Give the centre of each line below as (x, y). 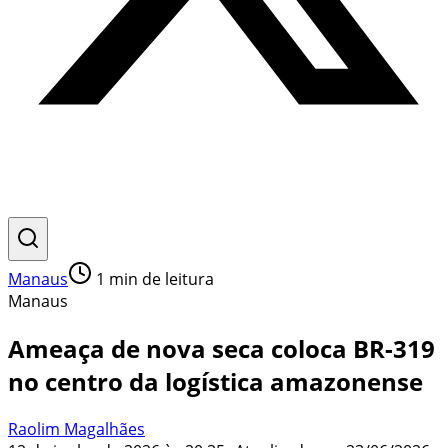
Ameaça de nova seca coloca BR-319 (221, 348)
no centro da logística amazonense (215, 381)
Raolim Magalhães (76, 428)
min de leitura (159, 279)
